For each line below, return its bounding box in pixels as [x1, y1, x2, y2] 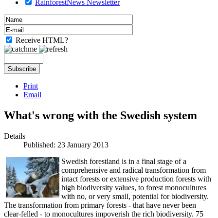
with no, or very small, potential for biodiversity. [61, 192, 209, 200]
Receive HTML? [16, 36, 68, 45]
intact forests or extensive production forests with [61, 174, 211, 183]
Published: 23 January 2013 [23, 140, 109, 149]
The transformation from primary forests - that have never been [4, 200, 196, 209]
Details [4, 131, 25, 140]
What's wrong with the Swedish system [4, 109, 197, 122]
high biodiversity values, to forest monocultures [61, 183, 206, 192]
